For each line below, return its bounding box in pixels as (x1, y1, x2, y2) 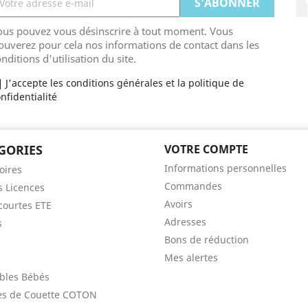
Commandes (164, 179, 222, 192)
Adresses (164, 215, 206, 228)
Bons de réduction (164, 233, 249, 246)
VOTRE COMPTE (164, 142, 248, 157)
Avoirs (164, 197, 192, 210)
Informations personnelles (164, 162, 287, 175)
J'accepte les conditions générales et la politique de (5, 76, 244, 89)
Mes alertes (164, 251, 218, 264)
